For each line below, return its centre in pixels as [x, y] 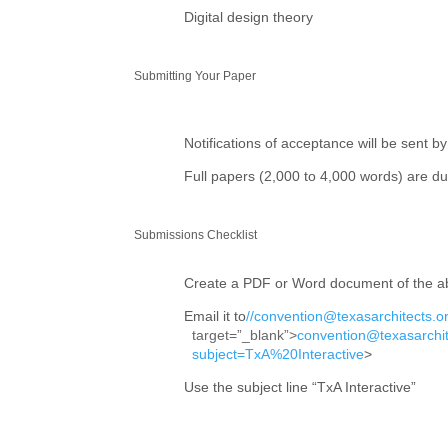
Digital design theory [248, 17]
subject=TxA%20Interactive [277, 354]
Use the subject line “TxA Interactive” [299, 387]
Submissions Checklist [196, 235]
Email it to [214, 316]
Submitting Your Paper [195, 76]
